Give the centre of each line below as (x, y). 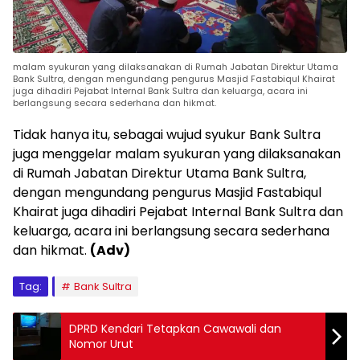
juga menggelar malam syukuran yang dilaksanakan (177, 154)
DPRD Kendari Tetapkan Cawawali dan (175, 329)
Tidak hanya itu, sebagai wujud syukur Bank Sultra (167, 135)
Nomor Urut (101, 344)
